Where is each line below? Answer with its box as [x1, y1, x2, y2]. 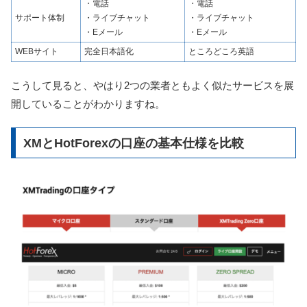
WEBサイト [15, 46, 58, 56]
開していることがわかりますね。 [11, 97, 165, 110]
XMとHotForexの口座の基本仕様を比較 [23, 136, 244, 150]
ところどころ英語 [188, 46, 254, 56]
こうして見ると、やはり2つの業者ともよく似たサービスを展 [11, 79, 294, 91]
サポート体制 [15, 12, 64, 23]
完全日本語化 [84, 46, 134, 56]
